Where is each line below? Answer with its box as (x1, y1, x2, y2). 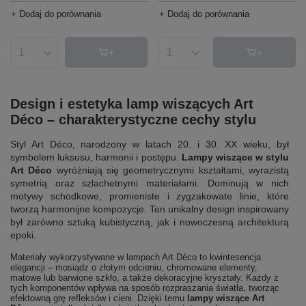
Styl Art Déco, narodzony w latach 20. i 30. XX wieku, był (10, 139, 289, 150)
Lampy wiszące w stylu (181, 152, 289, 163)
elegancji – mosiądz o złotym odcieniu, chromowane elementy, (10, 262, 258, 273)
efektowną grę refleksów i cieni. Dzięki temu (10, 293, 187, 303)
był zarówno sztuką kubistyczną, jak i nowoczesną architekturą (10, 217, 289, 227)
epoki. (10, 229, 36, 240)
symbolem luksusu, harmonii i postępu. (10, 152, 182, 163)
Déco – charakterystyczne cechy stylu (10, 112, 256, 127)
